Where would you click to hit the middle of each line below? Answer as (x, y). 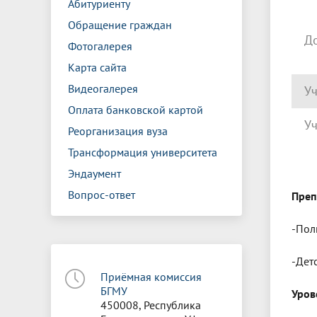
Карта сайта (97, 67)
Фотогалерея (100, 46)
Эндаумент (94, 173)
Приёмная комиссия (151, 277)
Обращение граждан (120, 25)
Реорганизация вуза (118, 131)
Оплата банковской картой (136, 110)
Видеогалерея (103, 88)
